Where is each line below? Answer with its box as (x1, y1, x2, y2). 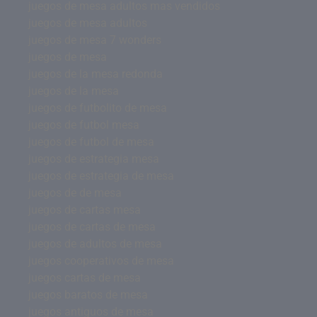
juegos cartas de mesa (28, 270, 141, 284)
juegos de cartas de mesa (28, 219, 156, 234)
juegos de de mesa (28, 185, 122, 200)
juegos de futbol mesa (28, 117, 139, 132)
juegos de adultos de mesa (28, 236, 162, 250)
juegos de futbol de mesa (28, 134, 154, 149)
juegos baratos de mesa (28, 287, 148, 301)
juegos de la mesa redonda (28, 67, 163, 81)
